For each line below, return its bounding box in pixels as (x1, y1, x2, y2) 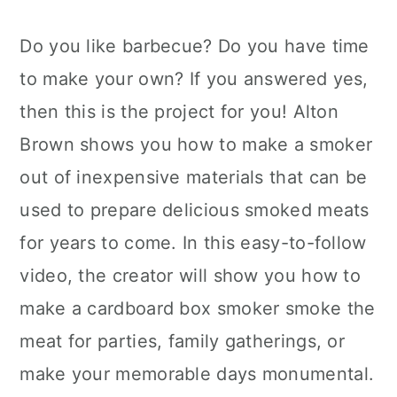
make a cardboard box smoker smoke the (19, 298, 376, 319)
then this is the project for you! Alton (19, 101, 339, 122)
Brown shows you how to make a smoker (19, 134, 373, 155)
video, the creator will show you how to (19, 265, 362, 286)
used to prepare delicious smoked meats (19, 199, 370, 221)
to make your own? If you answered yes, (19, 68, 369, 90)
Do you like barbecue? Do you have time (19, 35, 370, 57)
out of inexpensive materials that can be (19, 167, 368, 188)
